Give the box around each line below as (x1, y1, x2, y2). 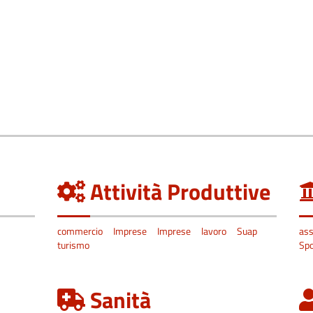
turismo (57, 238, 89, 252)
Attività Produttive (89, 174, 270, 208)
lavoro (201, 224, 226, 238)
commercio (57, 224, 103, 238)
